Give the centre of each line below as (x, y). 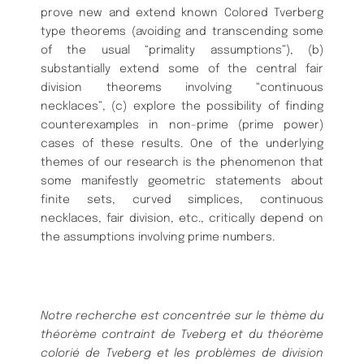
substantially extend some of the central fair (182, 69)
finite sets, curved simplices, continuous (182, 199)
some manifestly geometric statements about (182, 181)
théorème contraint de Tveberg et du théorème (182, 335)
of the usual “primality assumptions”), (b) (182, 50)
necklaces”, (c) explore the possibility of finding (182, 106)
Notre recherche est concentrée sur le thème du (182, 316)
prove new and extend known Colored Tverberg (182, 13)
